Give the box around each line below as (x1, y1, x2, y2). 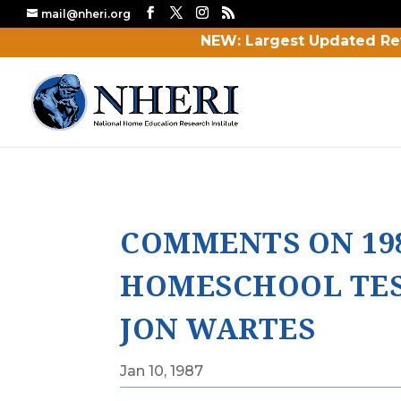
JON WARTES (120, 308, 316, 347)
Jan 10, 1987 (120, 362, 204, 380)
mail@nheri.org (41, 7, 131, 21)
